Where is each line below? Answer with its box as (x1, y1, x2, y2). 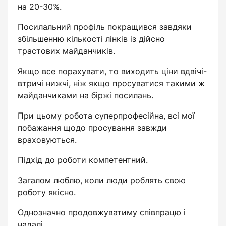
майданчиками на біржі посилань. (18, 90, 153, 100)
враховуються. (18, 135, 77, 145)
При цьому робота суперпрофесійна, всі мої (18, 110, 195, 121)
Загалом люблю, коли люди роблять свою (18, 175, 186, 185)
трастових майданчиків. (18, 46, 115, 56)
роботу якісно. (18, 187, 76, 197)
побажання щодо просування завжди (18, 123, 167, 133)
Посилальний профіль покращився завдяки (18, 22, 192, 32)
